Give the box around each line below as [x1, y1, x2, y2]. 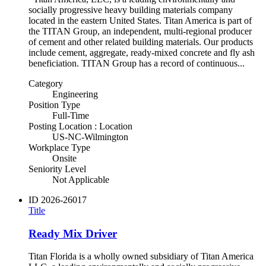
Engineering [52, 88, 98, 99]
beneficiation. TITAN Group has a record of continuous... [28, 58, 245, 68]
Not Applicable [52, 174, 109, 185]
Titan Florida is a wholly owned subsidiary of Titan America [28, 251, 254, 262]
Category [28, 78, 63, 88]
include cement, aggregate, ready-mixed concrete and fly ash [28, 47, 255, 58]
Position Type [28, 99, 80, 110]
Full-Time [52, 110, 89, 121]
